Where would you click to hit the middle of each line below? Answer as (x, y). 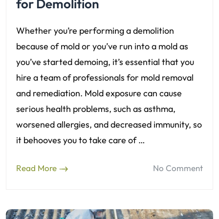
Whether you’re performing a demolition (95, 30)
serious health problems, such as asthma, (96, 109)
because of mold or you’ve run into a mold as (102, 46)
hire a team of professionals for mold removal (105, 77)
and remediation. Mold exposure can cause (99, 93)
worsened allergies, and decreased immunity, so (109, 124)
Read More (36, 168)
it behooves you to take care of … (81, 140)
